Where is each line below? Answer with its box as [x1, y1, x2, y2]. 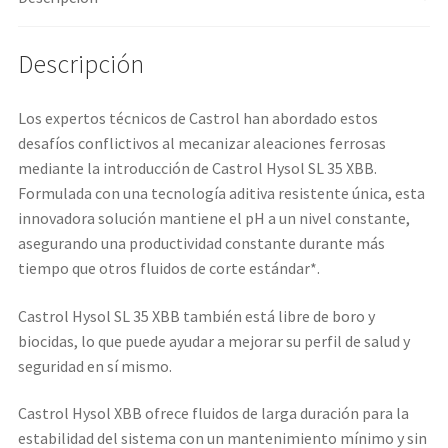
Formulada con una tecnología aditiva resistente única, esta [17, 183, 425, 204]
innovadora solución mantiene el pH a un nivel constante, [17, 208, 410, 229]
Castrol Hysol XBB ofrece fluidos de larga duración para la [17, 403, 409, 424]
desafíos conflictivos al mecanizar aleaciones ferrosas [17, 133, 386, 154]
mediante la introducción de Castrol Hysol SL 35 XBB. [17, 158, 377, 179]
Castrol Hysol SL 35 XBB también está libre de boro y [17, 305, 375, 326]
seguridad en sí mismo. [17, 355, 172, 376]
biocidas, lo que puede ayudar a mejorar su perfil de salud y [17, 330, 410, 351]
